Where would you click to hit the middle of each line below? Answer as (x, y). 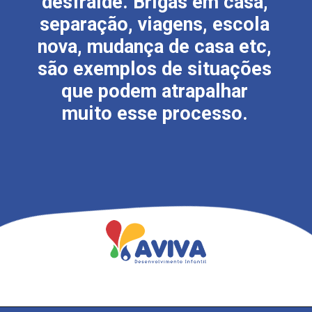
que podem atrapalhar (155, 91)
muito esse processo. (155, 113)
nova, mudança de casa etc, (155, 46)
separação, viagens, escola (155, 24)
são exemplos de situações (155, 69)
